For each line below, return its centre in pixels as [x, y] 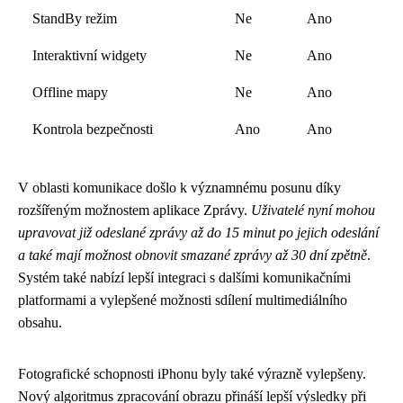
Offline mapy [70, 92]
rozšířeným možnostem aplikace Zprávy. [134, 210]
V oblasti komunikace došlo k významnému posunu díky [179, 188]
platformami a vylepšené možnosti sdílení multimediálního [183, 300]
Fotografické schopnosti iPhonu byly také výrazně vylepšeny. [192, 374]
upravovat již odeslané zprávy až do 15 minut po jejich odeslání [198, 233]
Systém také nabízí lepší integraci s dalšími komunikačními [184, 278]
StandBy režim [75, 18]
